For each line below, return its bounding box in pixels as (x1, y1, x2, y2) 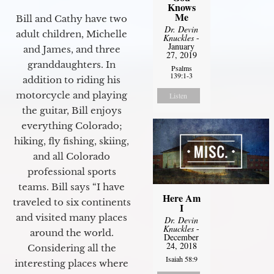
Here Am (162, 190, 201, 205)
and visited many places (16, 212, 127, 224)
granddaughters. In (28, 59, 116, 71)
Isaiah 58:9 (165, 253, 198, 264)
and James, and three (23, 43, 120, 56)
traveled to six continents (12, 196, 131, 209)
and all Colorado (33, 150, 110, 163)
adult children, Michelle (16, 28, 127, 40)
